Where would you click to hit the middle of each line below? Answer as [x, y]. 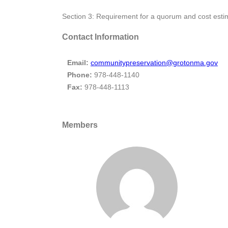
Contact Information [101, 37]
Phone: [81, 75]
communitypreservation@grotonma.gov [154, 62]
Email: [78, 62]
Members [80, 124]
